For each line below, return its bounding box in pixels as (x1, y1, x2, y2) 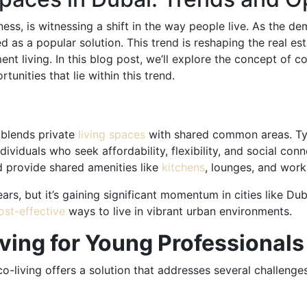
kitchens (162, 160, 205, 174)
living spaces (78, 127, 145, 141)
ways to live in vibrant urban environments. (65, 204, 292, 218)
